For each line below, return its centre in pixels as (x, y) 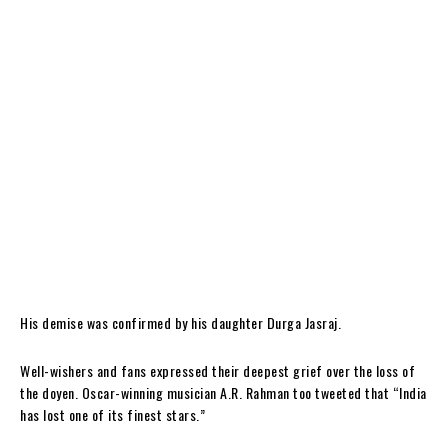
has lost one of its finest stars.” (112, 414)
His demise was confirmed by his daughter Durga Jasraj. (180, 322)
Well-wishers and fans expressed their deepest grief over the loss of (217, 370)
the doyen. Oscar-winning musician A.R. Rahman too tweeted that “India (223, 392)
